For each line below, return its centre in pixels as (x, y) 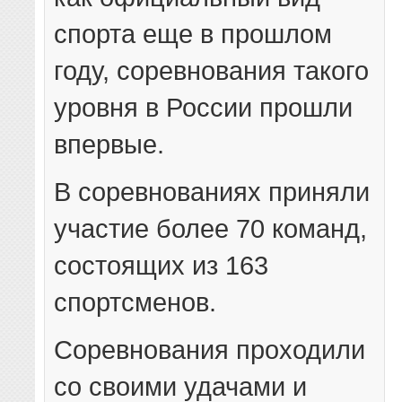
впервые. (109, 144)
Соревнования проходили (210, 349)
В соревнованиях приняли (212, 191)
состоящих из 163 (162, 265)
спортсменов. (135, 301)
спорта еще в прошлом (193, 33)
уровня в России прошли (204, 107)
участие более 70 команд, (211, 228)
